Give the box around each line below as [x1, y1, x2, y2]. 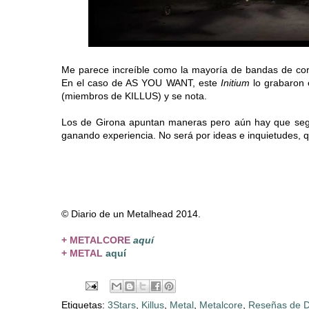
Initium [220, 77, 253, 89]
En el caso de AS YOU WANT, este [61, 77, 221, 89]
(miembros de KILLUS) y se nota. [61, 90, 207, 102]
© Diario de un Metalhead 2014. [61, 208, 201, 220]
